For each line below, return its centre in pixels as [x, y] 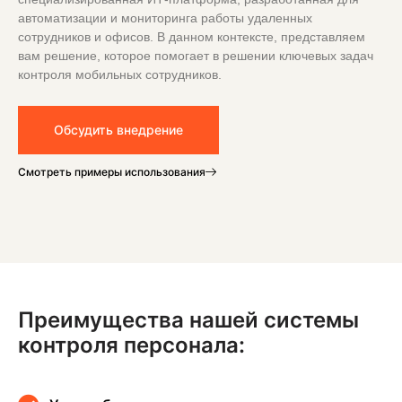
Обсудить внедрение [118, 130]
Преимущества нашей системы [188, 320]
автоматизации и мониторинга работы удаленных [165, 17]
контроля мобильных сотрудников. [120, 74]
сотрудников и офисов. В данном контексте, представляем [192, 36]
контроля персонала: [131, 345]
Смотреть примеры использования [112, 172]
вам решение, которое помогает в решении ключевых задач [196, 55]
